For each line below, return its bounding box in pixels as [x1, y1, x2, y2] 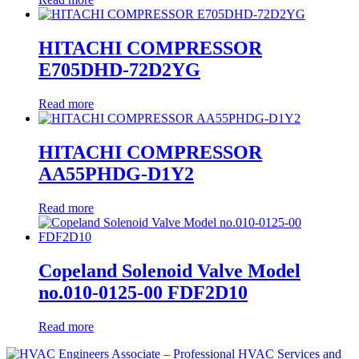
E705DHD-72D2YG [38, 59, 200, 81]
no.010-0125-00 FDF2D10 [38, 281, 248, 303]
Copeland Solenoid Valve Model [38, 260, 301, 281]
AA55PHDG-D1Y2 [38, 163, 194, 184]
